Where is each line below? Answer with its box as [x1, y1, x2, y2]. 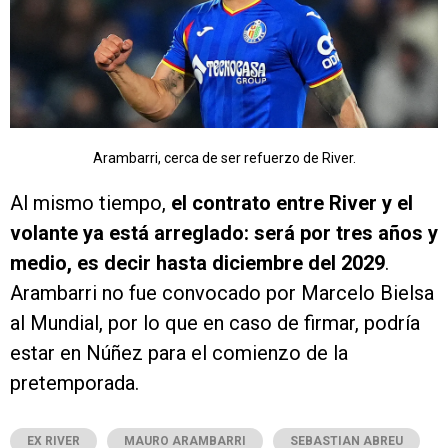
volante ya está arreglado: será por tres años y [10, 220, 438, 245]
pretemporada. [10, 370, 139, 395]
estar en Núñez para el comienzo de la [10, 340, 348, 365]
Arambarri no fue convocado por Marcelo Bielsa [10, 280, 434, 305]
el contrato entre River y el [171, 190, 413, 215]
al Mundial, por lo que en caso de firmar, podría [10, 310, 420, 335]
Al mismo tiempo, [10, 190, 171, 215]
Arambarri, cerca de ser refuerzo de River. [92, 149, 356, 166]
